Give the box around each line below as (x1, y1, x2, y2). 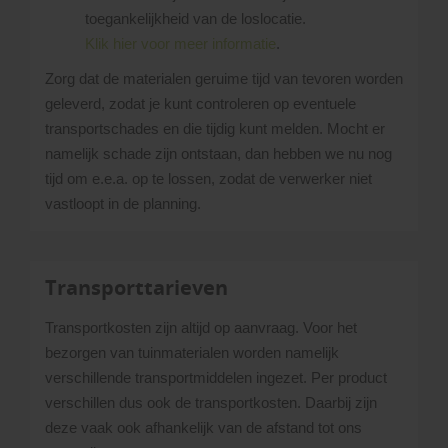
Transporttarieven (45, 274, 228, 302)
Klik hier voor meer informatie (85, 35, 276, 53)
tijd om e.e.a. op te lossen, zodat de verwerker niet (45, 170, 372, 188)
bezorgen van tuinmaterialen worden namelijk (45, 344, 339, 362)
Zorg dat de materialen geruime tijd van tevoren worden (45, 70, 403, 88)
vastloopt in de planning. (45, 195, 201, 213)
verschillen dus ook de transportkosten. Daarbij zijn (45, 394, 377, 412)
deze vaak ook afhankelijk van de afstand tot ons (45, 419, 362, 437)
